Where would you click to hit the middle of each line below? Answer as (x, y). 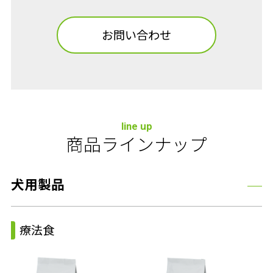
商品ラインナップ (136, 145)
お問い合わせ (136, 35)
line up (136, 126)
